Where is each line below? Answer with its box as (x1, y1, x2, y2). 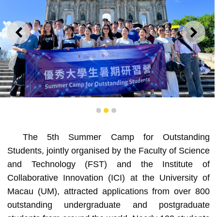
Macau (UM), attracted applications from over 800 (7, 186, 210, 196)
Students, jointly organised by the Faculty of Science (7, 145, 210, 155)
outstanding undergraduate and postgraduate (7, 200, 210, 210)
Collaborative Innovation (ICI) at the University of (7, 172, 210, 183)
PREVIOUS (18, 31, 63, 41)
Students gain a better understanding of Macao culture (8, 115, 204, 124)
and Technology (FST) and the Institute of (7, 159, 210, 169)
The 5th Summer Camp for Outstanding (22, 132, 210, 142)
